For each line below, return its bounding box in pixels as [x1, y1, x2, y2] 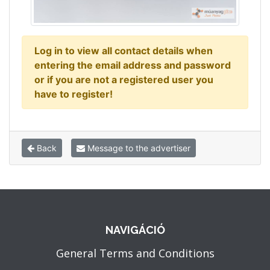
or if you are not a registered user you [34, 74, 213, 86]
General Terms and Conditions [55, 246, 215, 261]
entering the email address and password [34, 59, 231, 72]
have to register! [34, 88, 113, 101]
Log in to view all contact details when [34, 45, 213, 57]
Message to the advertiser [85, 143, 190, 154]
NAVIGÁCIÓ [105, 224, 165, 237]
